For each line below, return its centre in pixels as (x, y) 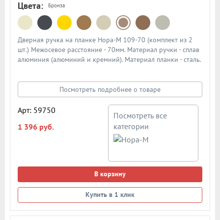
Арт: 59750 (37, 110)
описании (32, 89)
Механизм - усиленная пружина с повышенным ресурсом (105, 69)
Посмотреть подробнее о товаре (110, 89)
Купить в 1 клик (110, 194)
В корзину (110, 174)
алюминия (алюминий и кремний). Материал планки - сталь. (109, 59)
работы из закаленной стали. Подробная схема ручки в (103, 79)
